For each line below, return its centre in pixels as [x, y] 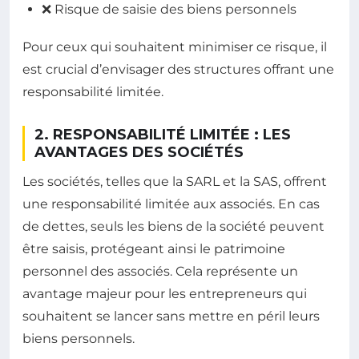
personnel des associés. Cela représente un [160, 271]
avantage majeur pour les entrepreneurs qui [165, 293]
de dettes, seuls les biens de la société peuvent [173, 226]
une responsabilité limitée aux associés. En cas [171, 204]
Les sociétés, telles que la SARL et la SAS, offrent [175, 181]
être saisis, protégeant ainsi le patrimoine [154, 248]
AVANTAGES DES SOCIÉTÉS [139, 152]
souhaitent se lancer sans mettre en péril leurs [171, 316]
